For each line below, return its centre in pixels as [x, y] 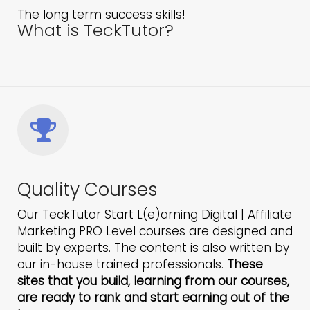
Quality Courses [88, 190]
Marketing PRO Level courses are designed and [155, 231]
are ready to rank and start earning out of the [153, 298]
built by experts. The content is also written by [153, 248]
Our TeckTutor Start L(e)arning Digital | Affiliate [155, 215]
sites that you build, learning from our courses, [153, 281]
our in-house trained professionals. [122, 265]
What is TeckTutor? [95, 30]
